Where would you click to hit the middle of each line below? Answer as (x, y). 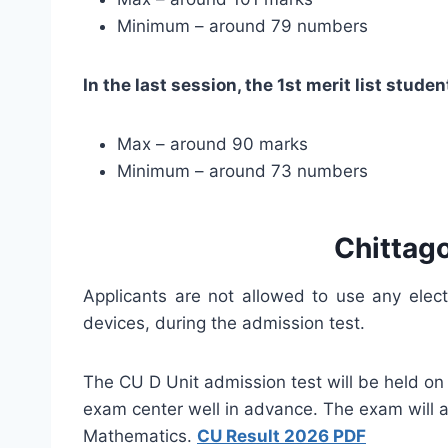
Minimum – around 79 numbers (242, 25)
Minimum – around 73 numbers (242, 170)
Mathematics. (140, 435)
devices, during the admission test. (224, 322)
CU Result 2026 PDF (281, 435)
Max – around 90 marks (212, 143)
